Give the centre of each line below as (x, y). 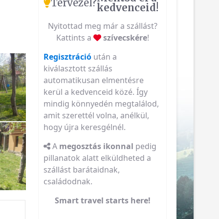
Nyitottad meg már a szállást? (102, 26)
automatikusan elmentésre (94, 80)
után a (104, 56)
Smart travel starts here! (102, 200)
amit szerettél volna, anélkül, (97, 115)
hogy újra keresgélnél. (85, 127)
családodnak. (68, 181)
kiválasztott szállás (78, 68)
